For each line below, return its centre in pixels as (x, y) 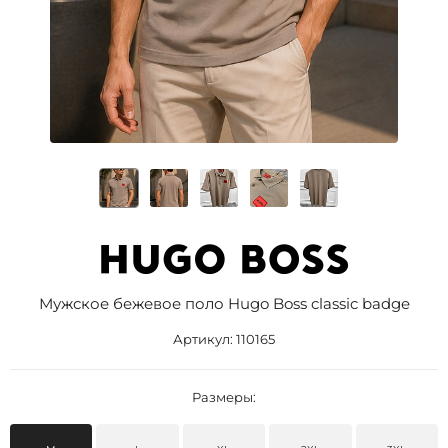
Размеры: (224, 397)
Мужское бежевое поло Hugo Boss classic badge (224, 303)
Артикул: (204, 339)
